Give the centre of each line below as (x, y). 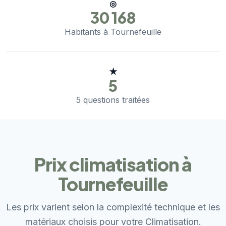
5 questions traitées (113, 100)
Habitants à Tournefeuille (113, 32)
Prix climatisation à (113, 164)
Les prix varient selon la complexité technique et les (113, 207)
